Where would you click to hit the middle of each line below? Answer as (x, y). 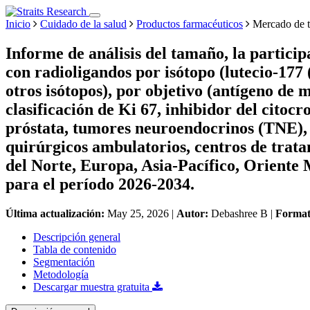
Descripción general (77, 237)
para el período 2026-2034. (100, 184)
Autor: (194, 213)
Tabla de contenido (75, 249)
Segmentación (64, 262)
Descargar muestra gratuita (93, 286)
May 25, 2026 (138, 213)
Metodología (61, 274)
